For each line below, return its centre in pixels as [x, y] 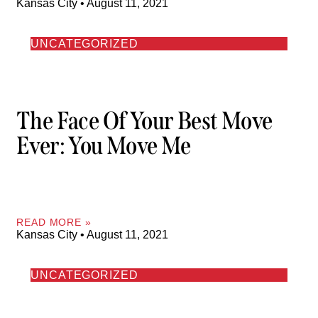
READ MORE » [54, 223]
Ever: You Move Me [104, 145]
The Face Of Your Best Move [144, 120]
